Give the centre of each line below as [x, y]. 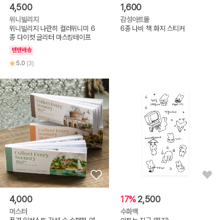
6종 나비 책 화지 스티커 [152, 28]
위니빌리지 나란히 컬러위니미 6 [52, 28]
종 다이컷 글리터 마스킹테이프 [50, 37]
